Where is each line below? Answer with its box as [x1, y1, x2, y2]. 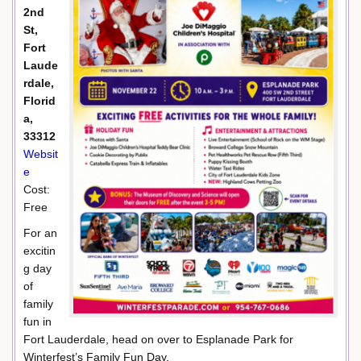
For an [23, 226, 57, 239]
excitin [23, 243, 56, 257]
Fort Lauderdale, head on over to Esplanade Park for [23, 332, 293, 346]
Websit [23, 147, 58, 160]
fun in [23, 314, 52, 328]
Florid [23, 94, 56, 107]
